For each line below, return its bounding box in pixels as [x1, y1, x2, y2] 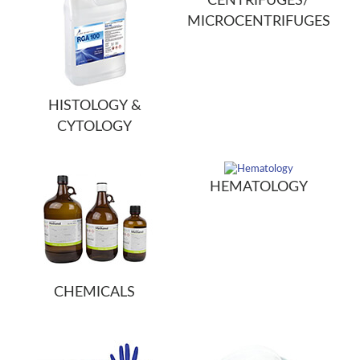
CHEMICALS [54, 285, 136, 300]
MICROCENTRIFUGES [186, 14, 330, 29]
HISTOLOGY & [47, 99, 141, 113]
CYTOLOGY [57, 120, 133, 134]
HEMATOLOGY [209, 180, 308, 194]
